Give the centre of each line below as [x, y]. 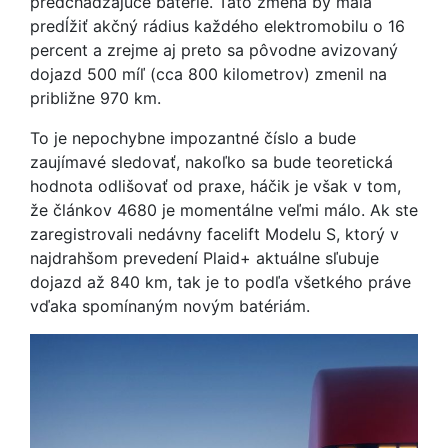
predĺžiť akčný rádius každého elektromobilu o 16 [217, 26]
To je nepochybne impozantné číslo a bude [193, 138]
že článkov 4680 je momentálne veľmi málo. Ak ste [224, 210]
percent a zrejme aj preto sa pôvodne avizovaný [214, 50]
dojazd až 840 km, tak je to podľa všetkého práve [220, 282]
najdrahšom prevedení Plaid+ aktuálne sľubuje [204, 258]
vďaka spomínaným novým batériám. [172, 306]
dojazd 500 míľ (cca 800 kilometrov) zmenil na [208, 74]
